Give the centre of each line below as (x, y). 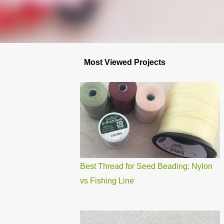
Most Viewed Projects (123, 62)
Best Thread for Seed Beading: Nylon (146, 166)
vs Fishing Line (107, 181)
